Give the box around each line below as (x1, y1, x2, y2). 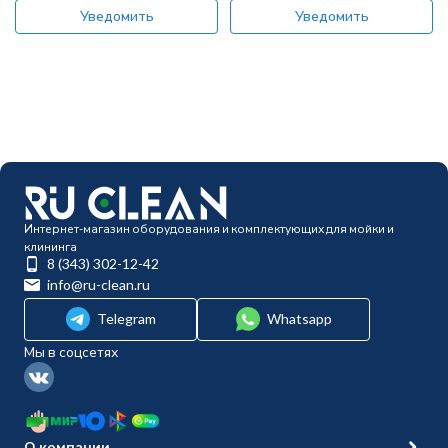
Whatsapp (266, 310, 332, 327)
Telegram (96, 310, 156, 327)
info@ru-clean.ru (47, 276, 150, 293)
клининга (24, 239, 77, 254)
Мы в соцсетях (24, 343, 118, 360)
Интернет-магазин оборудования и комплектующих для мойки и (24, 221, 394, 236)
